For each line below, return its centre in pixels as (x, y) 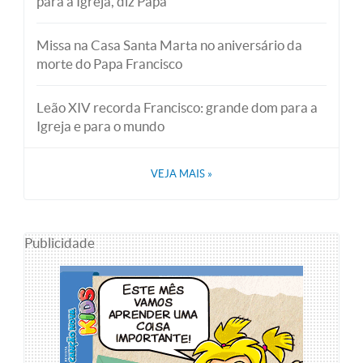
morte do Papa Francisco (109, 63)
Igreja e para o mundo (100, 126)
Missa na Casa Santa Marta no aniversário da (169, 45)
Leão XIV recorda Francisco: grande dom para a (177, 107)
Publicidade (60, 242)
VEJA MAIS (179, 173)
